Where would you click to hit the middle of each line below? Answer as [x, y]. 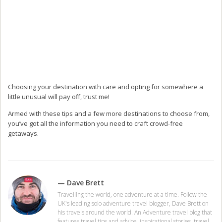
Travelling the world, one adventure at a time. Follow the [132, 194]
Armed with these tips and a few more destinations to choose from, [109, 113]
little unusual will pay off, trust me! [59, 96]
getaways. [23, 133]
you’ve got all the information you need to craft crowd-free [95, 123]
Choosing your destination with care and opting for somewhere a [106, 86]
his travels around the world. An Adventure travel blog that [135, 212]
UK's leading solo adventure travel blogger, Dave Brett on [133, 203]
